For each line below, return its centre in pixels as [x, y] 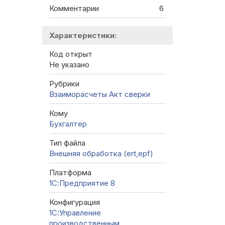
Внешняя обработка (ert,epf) [101, 154]
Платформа [70, 173]
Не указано [69, 65]
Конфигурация [75, 202]
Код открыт [71, 54]
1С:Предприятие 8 [82, 183]
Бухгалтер [68, 124]
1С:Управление [75, 213]
